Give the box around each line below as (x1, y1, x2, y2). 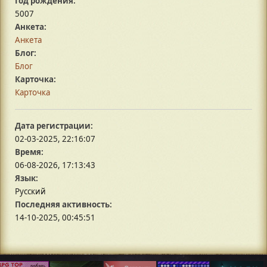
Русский (15, 186, 46, 197)
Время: (15, 147, 44, 158)
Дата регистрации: (15, 120, 93, 132)
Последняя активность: (15, 199, 112, 210)
